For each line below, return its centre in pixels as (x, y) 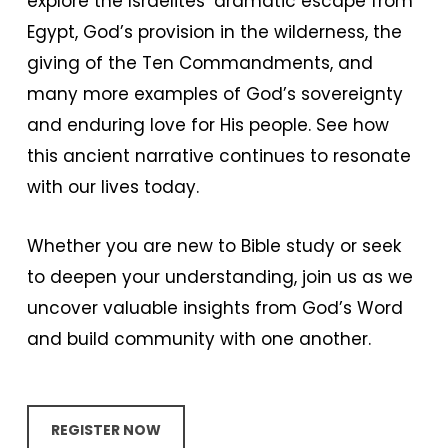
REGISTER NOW (105, 430)
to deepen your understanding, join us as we (219, 277)
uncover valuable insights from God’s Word (214, 308)
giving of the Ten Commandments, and (199, 63)
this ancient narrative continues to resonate (218, 156)
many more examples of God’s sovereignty (214, 94)
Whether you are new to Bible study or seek (213, 246)
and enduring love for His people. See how (207, 125)
